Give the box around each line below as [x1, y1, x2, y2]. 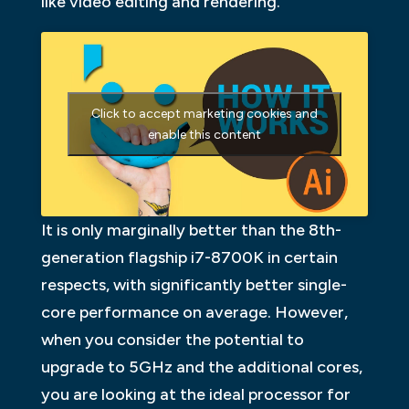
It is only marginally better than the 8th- [40, 219, 341, 240]
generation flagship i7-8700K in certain [40, 246, 338, 267]
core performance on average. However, [40, 301, 348, 322]
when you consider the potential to [40, 329, 304, 350]
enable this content [147, 127, 261, 143]
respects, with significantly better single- [40, 274, 347, 295]
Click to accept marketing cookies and [90, 106, 318, 122]
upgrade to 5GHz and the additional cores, [40, 356, 362, 377]
